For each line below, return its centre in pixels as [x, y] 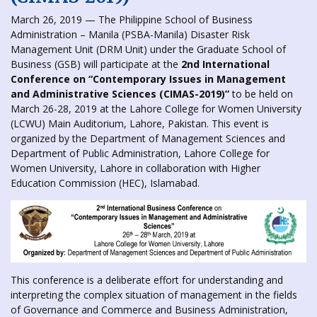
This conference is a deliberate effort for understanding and [147, 280]
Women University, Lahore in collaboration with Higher [136, 168]
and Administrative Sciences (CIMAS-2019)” [120, 93]
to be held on [261, 93]
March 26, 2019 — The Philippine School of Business [132, 19]
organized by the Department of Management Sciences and [148, 138]
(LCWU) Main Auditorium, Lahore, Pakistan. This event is [140, 123]
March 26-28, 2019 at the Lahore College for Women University [156, 108]
